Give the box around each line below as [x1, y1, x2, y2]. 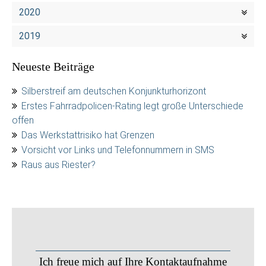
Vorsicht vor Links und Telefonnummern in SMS [21, 144, 214, 156]
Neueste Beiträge [12, 60, 94, 73]
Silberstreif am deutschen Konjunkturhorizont [21, 85, 206, 97]
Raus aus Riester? [21, 159, 96, 170]
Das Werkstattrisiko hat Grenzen [21, 129, 154, 141]
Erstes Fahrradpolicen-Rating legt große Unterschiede [21, 100, 243, 112]
